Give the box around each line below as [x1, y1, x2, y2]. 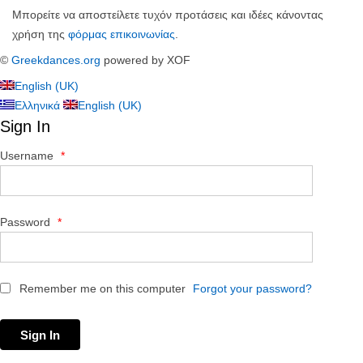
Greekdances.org [11, 53, 100, 66]
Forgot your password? [193, 282, 312, 295]
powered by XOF [100, 53, 190, 66]
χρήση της [12, 28, 68, 41]
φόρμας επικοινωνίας [68, 28, 175, 41]
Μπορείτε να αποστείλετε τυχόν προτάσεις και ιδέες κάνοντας [12, 8, 323, 21]
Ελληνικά [15, 99, 63, 112]
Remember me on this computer [16, 282, 186, 295]
